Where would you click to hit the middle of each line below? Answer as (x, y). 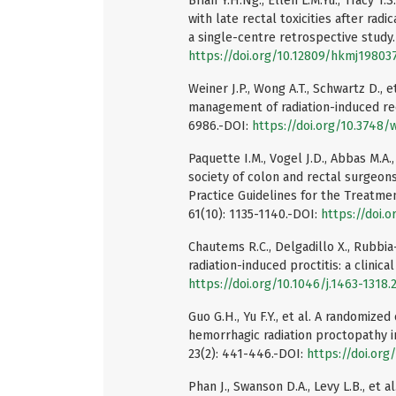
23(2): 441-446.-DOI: (247, 354)
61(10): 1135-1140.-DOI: (255, 214)
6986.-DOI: (220, 126)
